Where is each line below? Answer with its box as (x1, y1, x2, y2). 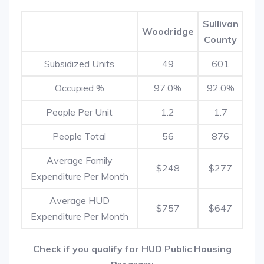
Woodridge (141, 25, 194, 37)
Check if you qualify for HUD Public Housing (32, 243, 232, 255)
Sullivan (202, 18, 239, 29)
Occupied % (54, 82, 104, 94)
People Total (52, 130, 106, 142)
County (204, 34, 237, 45)
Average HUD (49, 194, 110, 206)
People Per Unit (46, 106, 113, 118)
